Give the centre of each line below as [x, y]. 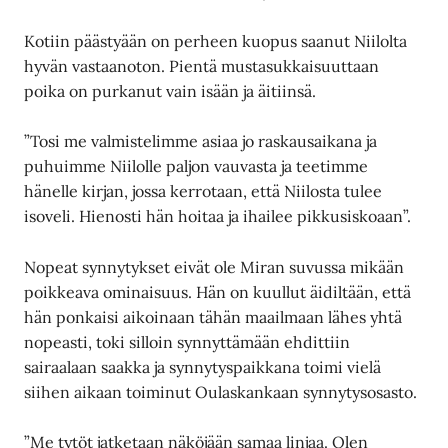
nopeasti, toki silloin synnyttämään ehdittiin [187, 341]
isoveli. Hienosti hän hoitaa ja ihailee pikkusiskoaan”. [218, 216]
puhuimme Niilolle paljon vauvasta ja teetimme [196, 166]
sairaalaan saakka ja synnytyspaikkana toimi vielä [203, 366]
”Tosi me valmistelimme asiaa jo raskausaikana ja [201, 141]
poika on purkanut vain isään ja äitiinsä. [170, 90]
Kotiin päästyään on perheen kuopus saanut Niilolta [216, 40]
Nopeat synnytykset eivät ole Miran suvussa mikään [214, 266]
